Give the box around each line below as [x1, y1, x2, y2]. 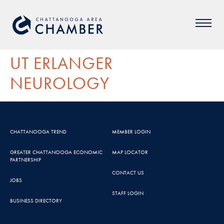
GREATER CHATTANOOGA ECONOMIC [10, 148, 102, 155]
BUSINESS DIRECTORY [10, 197, 62, 204]
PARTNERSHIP [10, 156, 41, 163]
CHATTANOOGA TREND [10, 128, 66, 135]
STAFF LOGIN [112, 189, 143, 196]
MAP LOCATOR [112, 148, 148, 155]
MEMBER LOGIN [112, 128, 150, 135]
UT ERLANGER [10, 52, 113, 74]
